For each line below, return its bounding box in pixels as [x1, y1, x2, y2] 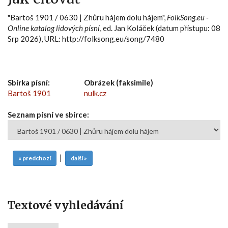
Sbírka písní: [8, 77, 50, 87]
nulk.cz [84, 88, 106, 98]
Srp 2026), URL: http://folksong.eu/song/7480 [8, 34, 164, 43]
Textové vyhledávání [8, 198, 124, 212]
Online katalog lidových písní [8, 23, 100, 33]
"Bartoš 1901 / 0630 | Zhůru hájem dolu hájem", [8, 12, 167, 22]
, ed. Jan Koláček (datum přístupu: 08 [100, 23, 220, 33]
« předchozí [18, 154, 51, 162]
